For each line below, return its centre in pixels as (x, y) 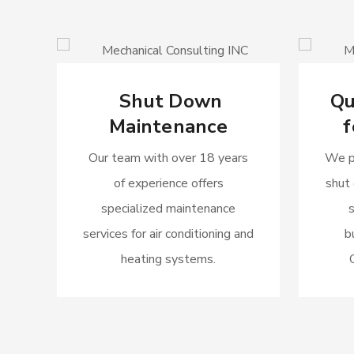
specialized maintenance (168, 209)
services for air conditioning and (168, 234)
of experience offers (168, 183)
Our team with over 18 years (168, 158)
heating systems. (168, 259)
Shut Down (168, 101)
